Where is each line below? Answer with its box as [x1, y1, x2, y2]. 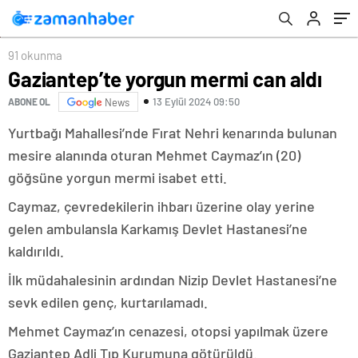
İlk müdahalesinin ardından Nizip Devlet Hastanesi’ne [8, 270, 337, 288]
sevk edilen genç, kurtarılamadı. [8, 292, 208, 311]
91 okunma [8, 47, 62, 62]
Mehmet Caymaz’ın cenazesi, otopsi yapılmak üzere [8, 321, 328, 340]
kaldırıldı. [8, 241, 64, 260]
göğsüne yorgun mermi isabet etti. [8, 168, 227, 186]
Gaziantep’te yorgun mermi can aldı [8, 66, 322, 91]
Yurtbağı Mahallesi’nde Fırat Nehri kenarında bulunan [8, 123, 337, 141]
